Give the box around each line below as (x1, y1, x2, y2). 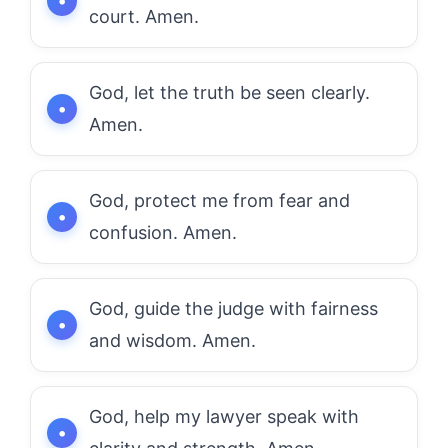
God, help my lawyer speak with (89, 405, 359, 427)
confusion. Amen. (89, 221, 237, 243)
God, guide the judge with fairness (89, 297, 378, 319)
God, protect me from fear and (89, 189, 350, 211)
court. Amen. (89, 5, 199, 27)
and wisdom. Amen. (89, 329, 256, 351)
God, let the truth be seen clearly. (89, 81, 370, 103)
